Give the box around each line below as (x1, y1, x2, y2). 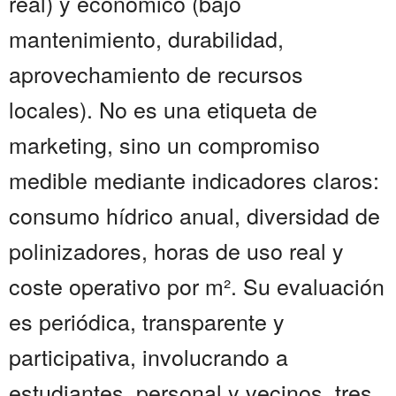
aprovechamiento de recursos (9, 57, 303, 90)
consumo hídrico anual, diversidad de (9, 199, 380, 232)
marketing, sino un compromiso (9, 128, 320, 161)
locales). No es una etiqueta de (9, 93, 317, 126)
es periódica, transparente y (9, 305, 285, 338)
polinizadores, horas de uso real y (9, 234, 344, 267)
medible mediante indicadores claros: (9, 164, 379, 196)
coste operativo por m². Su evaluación (9, 270, 385, 302)
